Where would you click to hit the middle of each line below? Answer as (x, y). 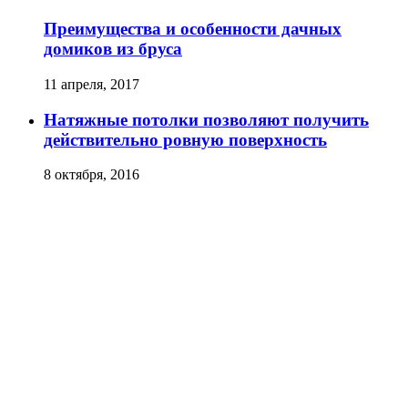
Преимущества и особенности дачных (193, 29)
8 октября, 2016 (92, 175)
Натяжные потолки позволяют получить (206, 119)
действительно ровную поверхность (185, 139)
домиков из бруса (113, 49)
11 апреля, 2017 (92, 84)
